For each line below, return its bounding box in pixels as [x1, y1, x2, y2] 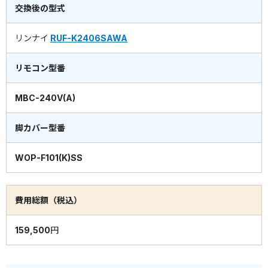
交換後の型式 [15, 3, 65, 14]
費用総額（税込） [15, 195, 82, 206]
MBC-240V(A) [15, 93, 75, 103]
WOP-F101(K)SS [15, 153, 83, 163]
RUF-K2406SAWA [50, 33, 127, 44]
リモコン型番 [15, 63, 65, 74]
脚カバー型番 [15, 123, 65, 133]
